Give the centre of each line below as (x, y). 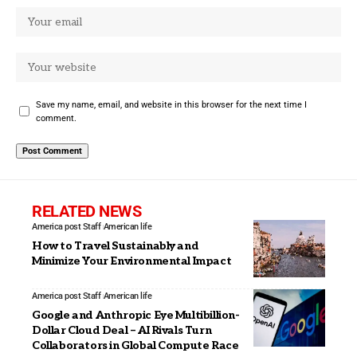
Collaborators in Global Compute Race (135, 345)
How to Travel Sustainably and (116, 245)
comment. (56, 118)
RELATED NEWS (86, 211)
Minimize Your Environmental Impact (132, 261)
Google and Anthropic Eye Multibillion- (136, 315)
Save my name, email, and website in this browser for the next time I (171, 104)
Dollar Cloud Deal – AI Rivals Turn (122, 330)
